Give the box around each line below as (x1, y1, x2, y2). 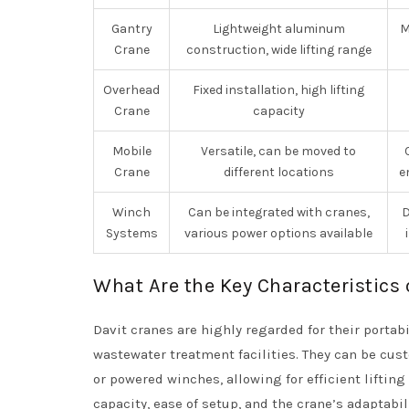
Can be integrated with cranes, (187, 204, 370, 220)
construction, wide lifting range (185, 42, 372, 58)
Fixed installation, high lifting (193, 82, 364, 98)
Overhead (103, 82, 160, 98)
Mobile (111, 143, 152, 159)
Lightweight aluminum (212, 21, 345, 37)
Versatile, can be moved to (201, 143, 356, 159)
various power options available (184, 225, 372, 241)
